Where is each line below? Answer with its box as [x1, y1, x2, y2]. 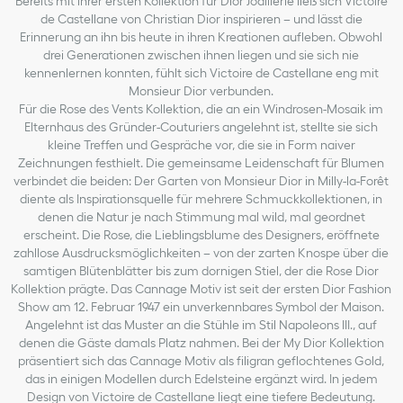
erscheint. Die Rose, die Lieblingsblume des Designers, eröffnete [22, 227, 380, 242]
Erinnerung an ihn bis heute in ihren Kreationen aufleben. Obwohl [20, 29, 383, 44]
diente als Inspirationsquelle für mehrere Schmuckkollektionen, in [20, 191, 383, 206]
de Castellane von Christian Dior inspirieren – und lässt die [40, 11, 363, 26]
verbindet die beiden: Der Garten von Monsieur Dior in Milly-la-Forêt [13, 173, 390, 188]
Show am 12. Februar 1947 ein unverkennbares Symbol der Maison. [18, 299, 385, 314]
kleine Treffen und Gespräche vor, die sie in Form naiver [47, 137, 355, 152]
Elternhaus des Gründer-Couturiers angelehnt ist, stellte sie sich [24, 119, 379, 134]
